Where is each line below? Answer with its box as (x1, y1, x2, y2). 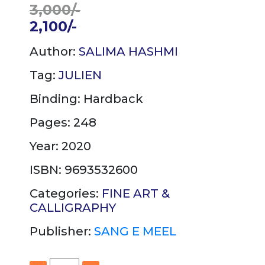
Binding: (30, 91, 83, 106)
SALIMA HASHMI (79, 44, 178, 59)
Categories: (30, 186, 102, 201)
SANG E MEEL (94, 224, 176, 238)
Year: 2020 (30, 138, 91, 153)
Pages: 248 (30, 115, 96, 130)
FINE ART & (102, 186, 170, 201)
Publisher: (30, 224, 94, 238)
